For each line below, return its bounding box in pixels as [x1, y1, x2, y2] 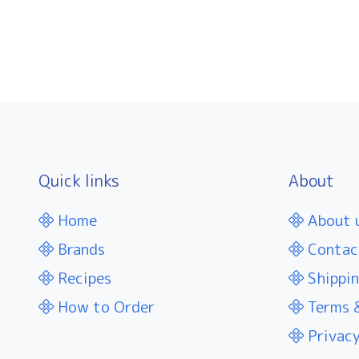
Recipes [54, 267, 111, 289]
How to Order [54, 296, 155, 318]
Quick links [38, 169, 119, 192]
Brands [54, 238, 105, 260]
